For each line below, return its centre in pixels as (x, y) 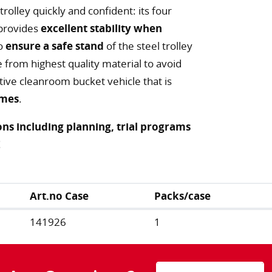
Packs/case (183, 196)
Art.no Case (59, 196)
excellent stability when (101, 29)
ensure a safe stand (55, 46)
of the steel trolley (148, 46)
